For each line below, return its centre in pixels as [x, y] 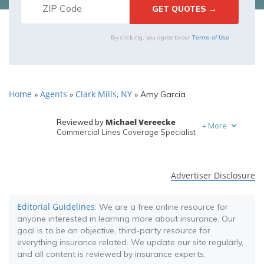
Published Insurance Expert [105, 157]
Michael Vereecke [140, 122]
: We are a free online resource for [161, 207]
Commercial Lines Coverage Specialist [126, 132]
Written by [75, 147]
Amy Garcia [162, 94]
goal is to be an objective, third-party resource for [114, 230]
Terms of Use [211, 37]
